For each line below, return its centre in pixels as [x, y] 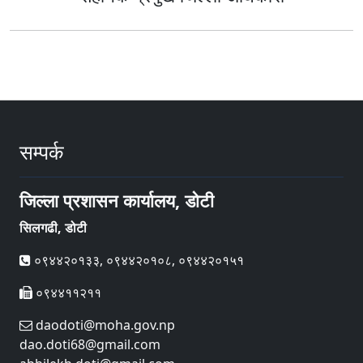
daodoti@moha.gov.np [104, 325]
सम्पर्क [42, 152]
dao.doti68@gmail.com [90, 344]
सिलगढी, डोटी [53, 228]
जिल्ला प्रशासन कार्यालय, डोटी [117, 201]
